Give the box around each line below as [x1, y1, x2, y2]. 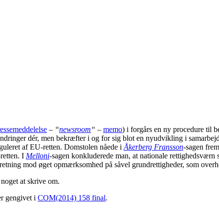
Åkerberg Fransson [124, 143, 183, 152]
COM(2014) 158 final [38, 194, 106, 202]
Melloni [26, 152, 49, 160]
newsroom [59, 125, 91, 134]
